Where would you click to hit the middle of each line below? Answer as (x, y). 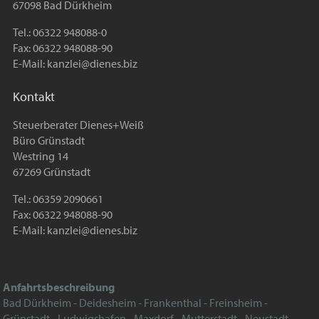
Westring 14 (40, 156)
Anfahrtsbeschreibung (59, 287)
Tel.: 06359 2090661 (58, 198)
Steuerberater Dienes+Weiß (78, 124)
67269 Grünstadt (51, 171)
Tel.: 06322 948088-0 (59, 32)
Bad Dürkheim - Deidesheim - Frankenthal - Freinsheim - (136, 303)
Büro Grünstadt (48, 140)
